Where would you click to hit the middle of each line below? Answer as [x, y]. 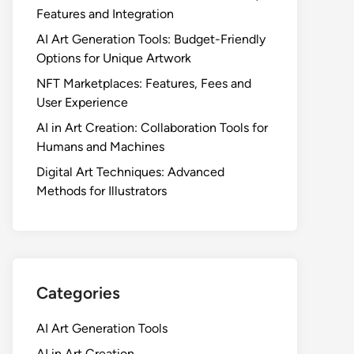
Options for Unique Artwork [114, 58]
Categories [78, 293]
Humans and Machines [100, 147]
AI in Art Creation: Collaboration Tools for [152, 128]
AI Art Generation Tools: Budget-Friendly [151, 39]
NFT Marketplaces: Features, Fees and [144, 83]
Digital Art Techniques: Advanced [130, 172]
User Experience [82, 102]
